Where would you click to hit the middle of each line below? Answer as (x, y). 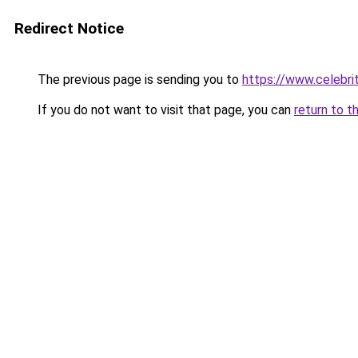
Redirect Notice (69, 28)
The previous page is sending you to (138, 80)
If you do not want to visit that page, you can (164, 110)
